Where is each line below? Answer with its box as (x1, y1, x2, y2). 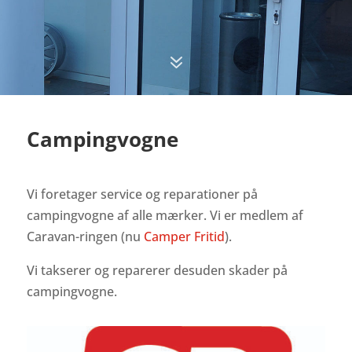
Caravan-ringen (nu (26, 228, 144, 245)
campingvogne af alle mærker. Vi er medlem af (26, 207, 303, 224)
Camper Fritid (143, 228, 225, 245)
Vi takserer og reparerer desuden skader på (26, 262, 288, 279)
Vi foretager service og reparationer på (26, 185, 258, 203)
